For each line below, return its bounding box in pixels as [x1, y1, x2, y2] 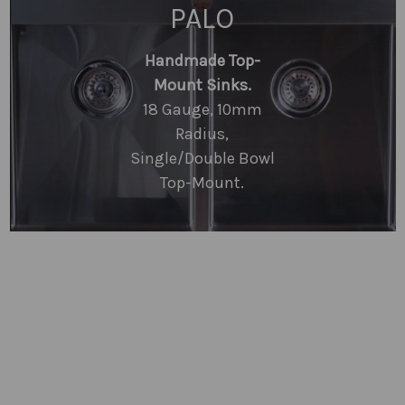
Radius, [175, 123, 230, 144]
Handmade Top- [144, 50, 260, 71]
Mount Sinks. [153, 74, 251, 95]
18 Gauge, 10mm [142, 99, 262, 119]
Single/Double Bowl [129, 147, 275, 168]
